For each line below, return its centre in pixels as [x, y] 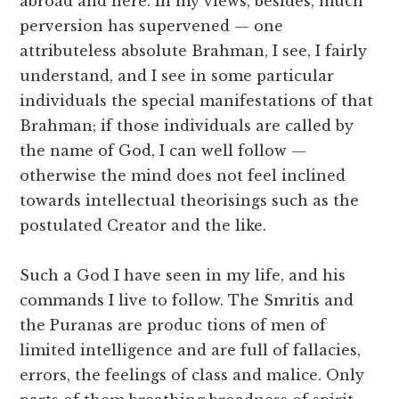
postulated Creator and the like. [143, 226]
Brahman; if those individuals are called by [187, 126]
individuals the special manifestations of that [197, 101]
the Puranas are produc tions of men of [173, 326]
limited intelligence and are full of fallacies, [191, 350]
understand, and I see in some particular [177, 76]
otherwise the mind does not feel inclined [183, 176]
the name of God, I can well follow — [163, 151]
